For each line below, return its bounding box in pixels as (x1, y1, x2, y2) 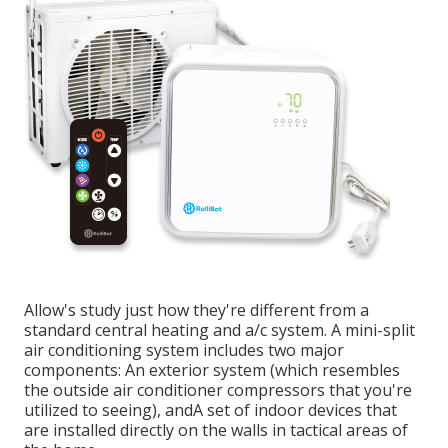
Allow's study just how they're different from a (24, 299, 369, 322)
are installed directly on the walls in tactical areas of (24, 419, 408, 442)
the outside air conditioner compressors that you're (24, 379, 412, 402)
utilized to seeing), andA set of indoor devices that (24, 399, 397, 422)
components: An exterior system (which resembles (24, 359, 400, 382)
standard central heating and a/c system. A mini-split (24, 319, 415, 342)
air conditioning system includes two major (24, 339, 344, 362)
